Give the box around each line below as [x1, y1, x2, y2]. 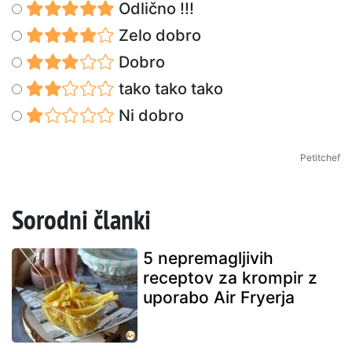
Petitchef [300, 151, 340, 163]
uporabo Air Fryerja [143, 287, 295, 307]
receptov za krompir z [143, 267, 317, 288]
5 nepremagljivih [143, 247, 273, 268]
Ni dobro [114, 105, 184, 125]
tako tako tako [114, 79, 223, 98]
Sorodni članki [12, 200, 151, 237]
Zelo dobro [114, 25, 201, 45]
